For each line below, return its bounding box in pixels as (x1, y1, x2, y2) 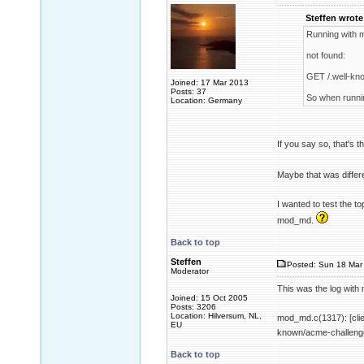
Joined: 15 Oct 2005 (171, 293, 248, 302)
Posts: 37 (171, 87, 206, 96)
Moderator (171, 266, 209, 275)
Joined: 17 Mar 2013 (171, 78, 249, 87)
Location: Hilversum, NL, (171, 311, 262, 320)
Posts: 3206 (171, 302, 216, 311)
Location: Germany (171, 96, 242, 105)
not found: (305, 50, 345, 60)
